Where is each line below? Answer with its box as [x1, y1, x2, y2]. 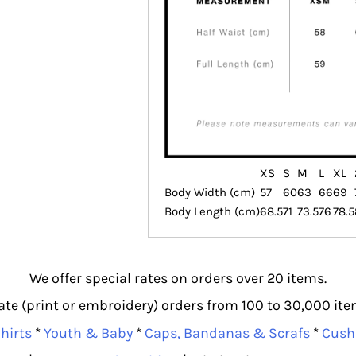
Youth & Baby [43, 323, 133, 342]
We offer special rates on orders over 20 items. [29, 269, 327, 287]
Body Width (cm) [164, 184, 255, 199]
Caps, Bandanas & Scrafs [144, 323, 310, 342]
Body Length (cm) [164, 203, 260, 219]
